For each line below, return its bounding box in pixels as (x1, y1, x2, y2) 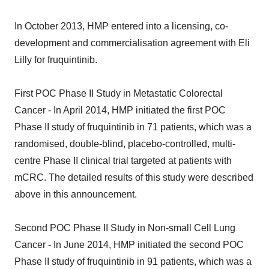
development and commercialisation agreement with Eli (14, 38, 250, 48)
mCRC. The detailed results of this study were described (14, 172, 253, 183)
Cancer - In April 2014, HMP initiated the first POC (14, 105, 226, 115)
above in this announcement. (14, 189, 137, 199)
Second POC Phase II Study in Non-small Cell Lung (14, 223, 235, 233)
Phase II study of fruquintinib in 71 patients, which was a (14, 122, 252, 132)
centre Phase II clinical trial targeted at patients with (14, 156, 232, 166)
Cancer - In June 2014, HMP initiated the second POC (14, 240, 244, 250)
